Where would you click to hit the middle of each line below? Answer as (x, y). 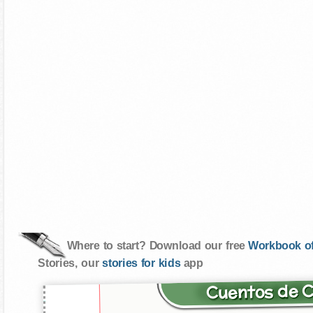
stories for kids (141, 263)
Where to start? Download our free (158, 246)
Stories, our (70, 263)
